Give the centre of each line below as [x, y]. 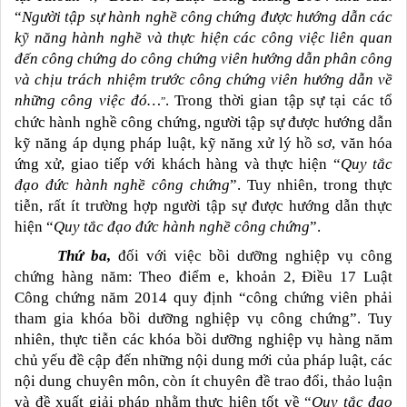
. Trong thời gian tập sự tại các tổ [279, 100]
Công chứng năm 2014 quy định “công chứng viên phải [203, 297]
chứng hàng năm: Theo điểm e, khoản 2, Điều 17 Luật [203, 276]
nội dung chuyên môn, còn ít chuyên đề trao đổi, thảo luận [203, 381]
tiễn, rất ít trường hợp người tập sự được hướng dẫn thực [203, 205]
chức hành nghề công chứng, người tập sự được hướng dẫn [203, 122]
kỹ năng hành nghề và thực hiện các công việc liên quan [203, 37]
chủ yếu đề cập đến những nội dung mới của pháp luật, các [203, 360]
